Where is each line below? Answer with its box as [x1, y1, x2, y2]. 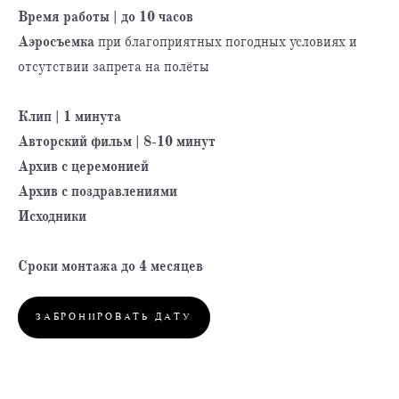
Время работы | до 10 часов [18, 7, 193, 26]
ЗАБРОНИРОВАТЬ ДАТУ [36, 309, 192, 324]
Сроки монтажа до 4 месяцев [18, 256, 203, 275]
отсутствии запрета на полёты [18, 57, 209, 76]
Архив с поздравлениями [18, 182, 177, 200]
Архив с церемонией [18, 157, 149, 175]
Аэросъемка [18, 32, 98, 51]
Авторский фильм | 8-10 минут [18, 132, 216, 151]
